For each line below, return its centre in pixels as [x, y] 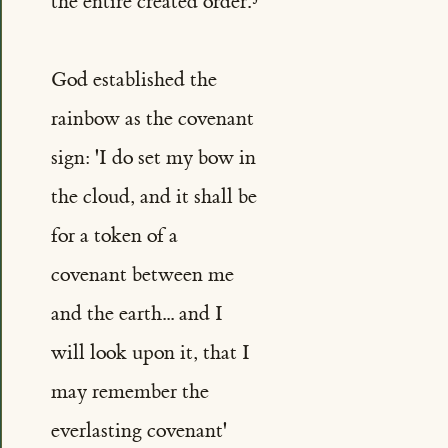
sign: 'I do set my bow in [153, 158]
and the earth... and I [136, 314]
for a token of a [114, 236]
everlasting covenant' [138, 431]
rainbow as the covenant [152, 119]
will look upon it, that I [150, 353]
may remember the [129, 392]
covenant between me [142, 275]
